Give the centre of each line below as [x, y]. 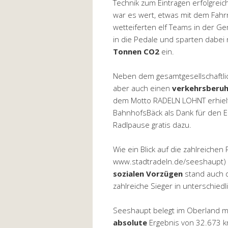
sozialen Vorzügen [148, 173]
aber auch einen [142, 88]
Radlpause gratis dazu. [152, 124]
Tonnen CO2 [136, 51]
